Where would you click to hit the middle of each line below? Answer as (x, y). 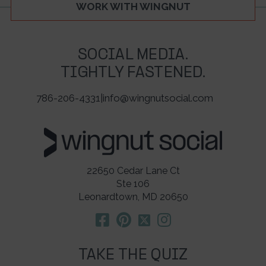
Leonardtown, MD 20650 (133, 197)
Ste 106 (133, 183)
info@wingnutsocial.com (158, 98)
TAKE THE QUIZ (133, 255)
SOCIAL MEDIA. (133, 56)
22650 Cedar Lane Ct (133, 170)
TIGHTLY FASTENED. (133, 74)
